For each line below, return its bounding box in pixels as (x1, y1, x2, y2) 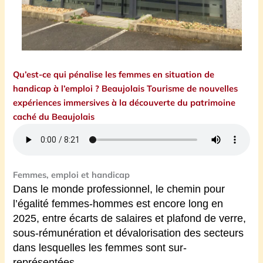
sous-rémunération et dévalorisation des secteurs (13, 227, 244, 240)
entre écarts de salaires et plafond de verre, (42, 213, 247, 225)
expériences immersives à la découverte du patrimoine (13, 96, 236, 108)
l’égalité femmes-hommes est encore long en (13, 198, 224, 210)
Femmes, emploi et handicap (13, 169, 130, 181)
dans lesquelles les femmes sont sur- (13, 242, 187, 254)
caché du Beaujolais (13, 110, 95, 122)
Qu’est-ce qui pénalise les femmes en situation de (13, 68, 215, 80)
